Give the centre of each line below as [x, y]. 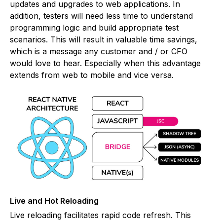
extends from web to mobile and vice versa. [92, 75]
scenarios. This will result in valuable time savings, [104, 40]
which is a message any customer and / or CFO [99, 52]
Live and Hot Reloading [54, 201]
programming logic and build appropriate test [94, 28]
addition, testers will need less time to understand [101, 16]
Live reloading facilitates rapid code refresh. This [100, 215]
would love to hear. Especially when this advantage [105, 63]
